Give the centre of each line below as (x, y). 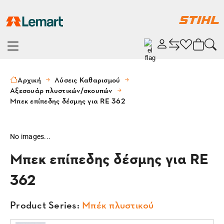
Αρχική (29, 80)
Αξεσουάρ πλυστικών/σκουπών (61, 90)
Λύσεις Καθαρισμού (87, 80)
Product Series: (46, 204)
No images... (30, 136)
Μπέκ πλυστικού (118, 204)
